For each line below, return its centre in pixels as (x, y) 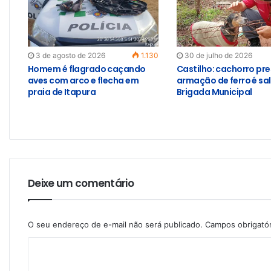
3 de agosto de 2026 (70, 55)
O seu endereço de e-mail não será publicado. (115, 224)
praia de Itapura (62, 92)
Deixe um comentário (81, 183)
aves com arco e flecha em (83, 80)
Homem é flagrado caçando (87, 69)
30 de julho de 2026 (218, 55)
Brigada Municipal (214, 92)
